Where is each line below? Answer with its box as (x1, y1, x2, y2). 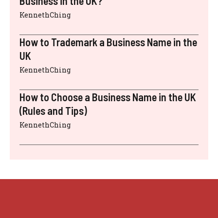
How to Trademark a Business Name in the (19, 36, 197, 49)
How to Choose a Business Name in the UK (19, 91, 196, 104)
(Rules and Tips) (19, 104, 87, 117)
